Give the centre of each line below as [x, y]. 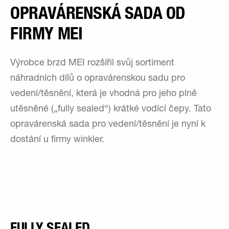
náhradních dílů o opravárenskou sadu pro [98, 78]
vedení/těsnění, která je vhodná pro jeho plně [104, 94]
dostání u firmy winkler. [57, 140]
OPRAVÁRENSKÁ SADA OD [98, 13]
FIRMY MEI [47, 33]
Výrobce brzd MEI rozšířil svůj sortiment [92, 63]
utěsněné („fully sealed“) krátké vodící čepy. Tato [111, 109]
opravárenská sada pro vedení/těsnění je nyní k [108, 124]
